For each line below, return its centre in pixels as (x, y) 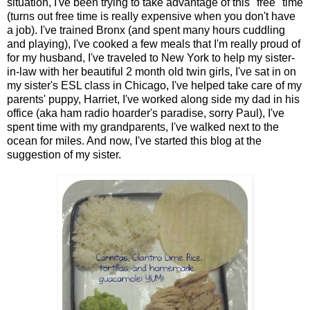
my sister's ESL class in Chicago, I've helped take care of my (154, 86)
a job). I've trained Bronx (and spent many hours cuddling (146, 30)
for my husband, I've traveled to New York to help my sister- (151, 58)
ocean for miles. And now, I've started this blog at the (134, 141)
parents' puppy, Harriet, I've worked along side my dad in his (153, 100)
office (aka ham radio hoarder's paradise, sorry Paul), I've (146, 113)
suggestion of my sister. (64, 155)
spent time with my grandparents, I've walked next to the (143, 127)
